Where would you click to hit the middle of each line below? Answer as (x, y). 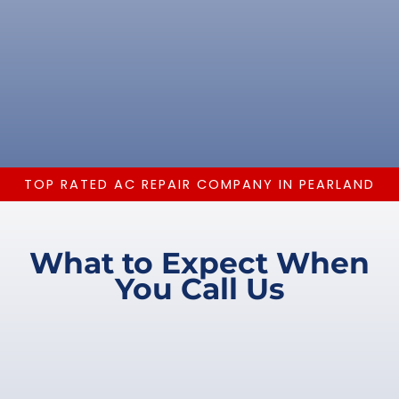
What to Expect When (199, 262)
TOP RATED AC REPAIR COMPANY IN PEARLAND (199, 184)
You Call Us (199, 288)
